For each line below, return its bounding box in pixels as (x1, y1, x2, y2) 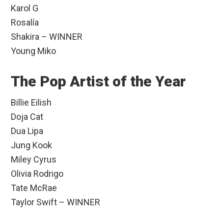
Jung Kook (11, 140, 53, 151)
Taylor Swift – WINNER (11, 197, 101, 208)
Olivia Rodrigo (11, 168, 64, 179)
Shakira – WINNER (11, 31, 83, 42)
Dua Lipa (11, 126, 44, 137)
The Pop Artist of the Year (11, 73, 186, 90)
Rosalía (11, 17, 39, 28)
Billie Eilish (11, 97, 52, 108)
